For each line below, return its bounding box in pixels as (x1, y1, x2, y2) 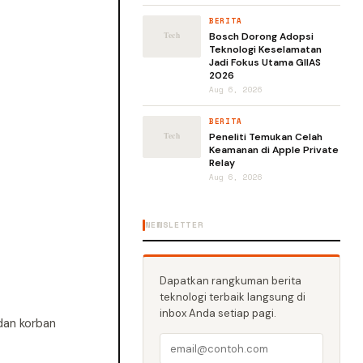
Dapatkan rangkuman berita (160, 274, 301, 288)
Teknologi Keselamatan (209, 43, 322, 56)
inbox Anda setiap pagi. (160, 306, 276, 320)
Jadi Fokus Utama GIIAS (209, 56, 321, 69)
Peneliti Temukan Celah (209, 130, 322, 143)
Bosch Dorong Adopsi (209, 30, 314, 43)
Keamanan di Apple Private (209, 143, 339, 156)
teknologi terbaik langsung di (160, 290, 305, 304)
